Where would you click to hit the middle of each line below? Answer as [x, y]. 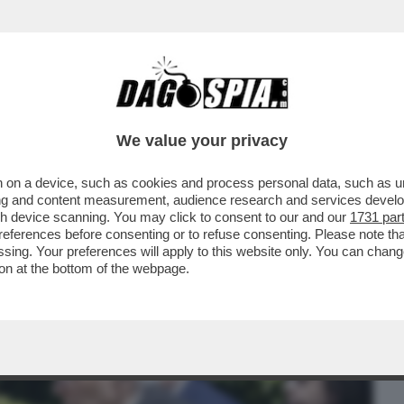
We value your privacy [202, 141]
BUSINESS [47, 115]
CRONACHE [231, 115]
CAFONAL [138, 115]
